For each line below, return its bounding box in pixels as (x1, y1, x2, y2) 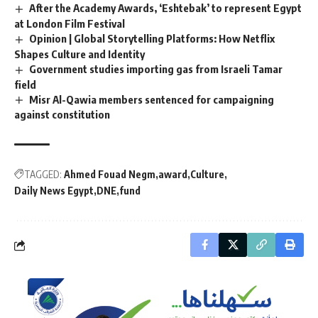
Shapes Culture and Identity (14, 47, 145, 60)
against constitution (14, 108, 110, 121)
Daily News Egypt (14, 185, 94, 197)
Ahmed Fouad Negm (64, 168, 155, 181)
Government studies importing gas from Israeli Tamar (29, 62, 283, 75)
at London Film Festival (14, 16, 125, 30)
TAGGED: (24, 168, 62, 181)
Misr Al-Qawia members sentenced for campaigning (29, 92, 275, 106)
